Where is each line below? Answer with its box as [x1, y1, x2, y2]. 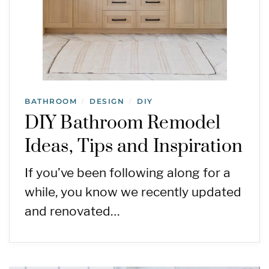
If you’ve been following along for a [25, 165, 231, 180]
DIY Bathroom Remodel [25, 112, 221, 134]
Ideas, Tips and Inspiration [25, 135, 243, 158]
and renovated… [25, 204, 120, 219]
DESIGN [89, 97, 124, 106]
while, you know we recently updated [25, 184, 241, 199]
